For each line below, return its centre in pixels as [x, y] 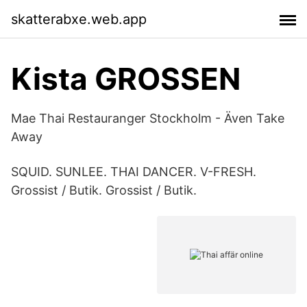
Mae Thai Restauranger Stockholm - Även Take [148, 118]
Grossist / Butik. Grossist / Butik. [104, 190]
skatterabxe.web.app [79, 19]
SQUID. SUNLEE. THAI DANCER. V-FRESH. [134, 172]
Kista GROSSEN [126, 79]
